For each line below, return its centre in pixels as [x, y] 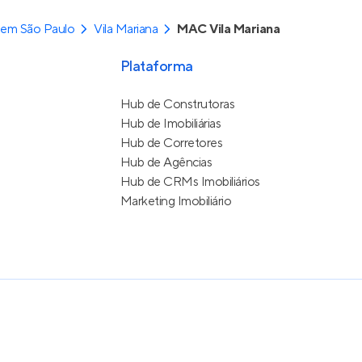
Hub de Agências [166, 163]
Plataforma [156, 67]
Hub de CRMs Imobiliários [190, 182]
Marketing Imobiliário [176, 202]
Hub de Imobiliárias [170, 124]
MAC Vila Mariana [229, 29]
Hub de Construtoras [177, 105]
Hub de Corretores [171, 143]
